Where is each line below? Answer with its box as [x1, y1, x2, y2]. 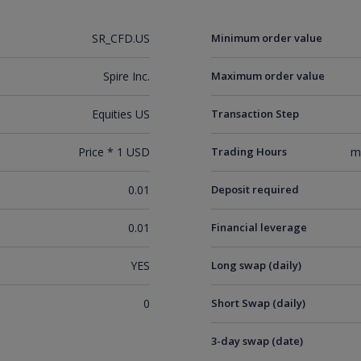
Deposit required [211, 182, 300, 197]
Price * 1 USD [77, 144, 150, 160]
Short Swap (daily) [211, 296, 306, 310]
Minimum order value [211, 31, 323, 45]
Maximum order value [211, 68, 326, 83]
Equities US [91, 106, 150, 122]
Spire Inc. [102, 68, 150, 84]
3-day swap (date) [211, 334, 304, 348]
